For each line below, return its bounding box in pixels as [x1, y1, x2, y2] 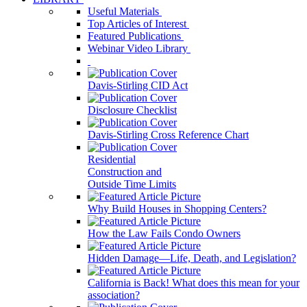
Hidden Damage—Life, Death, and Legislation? [88, 252, 296, 264]
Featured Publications [88, 30, 184, 42]
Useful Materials [88, 5, 162, 17]
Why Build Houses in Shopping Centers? [88, 203, 267, 214]
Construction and [88, 166, 162, 177]
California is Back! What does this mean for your [88, 277, 299, 288]
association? [88, 289, 140, 301]
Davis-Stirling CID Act [88, 79, 188, 91]
